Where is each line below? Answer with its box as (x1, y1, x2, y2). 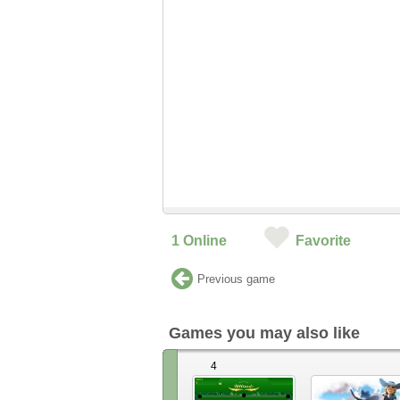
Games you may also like (169, 324, 360, 342)
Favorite (296, 233, 351, 248)
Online (179, 233, 227, 248)
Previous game (197, 272, 275, 286)
